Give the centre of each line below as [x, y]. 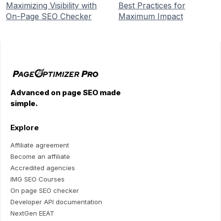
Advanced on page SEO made [66, 93]
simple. [24, 104]
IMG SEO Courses [37, 179]
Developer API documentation [56, 202]
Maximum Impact [150, 16]
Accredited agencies [43, 168]
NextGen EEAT [32, 213]
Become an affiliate [40, 157]
